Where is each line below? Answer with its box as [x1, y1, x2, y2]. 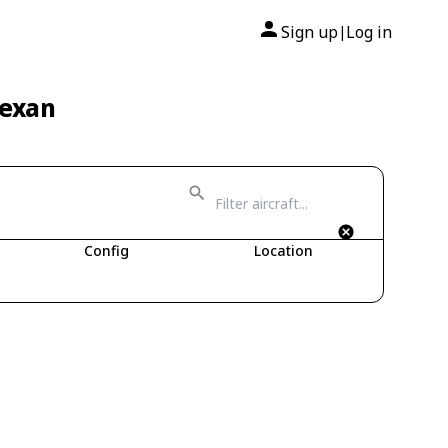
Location [253, 241, 313, 260]
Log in [346, 21, 392, 43]
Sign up [281, 21, 338, 43]
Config [84, 241, 129, 260]
